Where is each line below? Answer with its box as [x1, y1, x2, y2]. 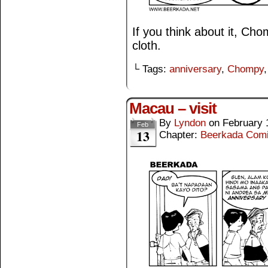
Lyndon [174, 117, 206, 129]
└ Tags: [132, 63, 169, 75]
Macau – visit [129, 99, 217, 117]
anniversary [169, 63, 221, 75]
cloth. [132, 38, 161, 52]
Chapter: [159, 129, 200, 141]
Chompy [227, 63, 264, 75]
